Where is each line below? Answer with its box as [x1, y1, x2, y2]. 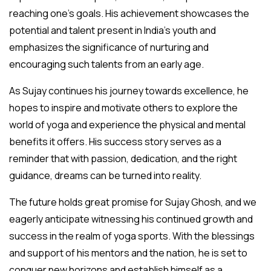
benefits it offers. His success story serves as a [9, 134, 221, 148]
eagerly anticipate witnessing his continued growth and [9, 212, 253, 226]
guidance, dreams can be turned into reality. [9, 168, 201, 182]
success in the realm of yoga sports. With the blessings [9, 229, 255, 243]
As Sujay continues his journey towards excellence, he [9, 83, 249, 97]
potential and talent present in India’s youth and [9, 23, 216, 37]
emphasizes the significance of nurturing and [9, 40, 209, 54]
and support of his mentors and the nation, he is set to [9, 246, 247, 260]
